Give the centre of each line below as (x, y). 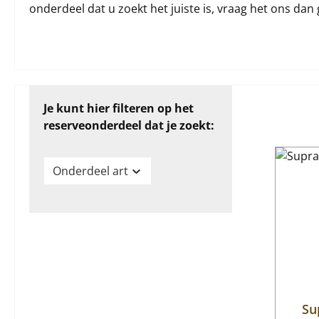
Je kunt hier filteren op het (119, 108)
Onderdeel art (90, 171)
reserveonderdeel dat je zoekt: (129, 125)
